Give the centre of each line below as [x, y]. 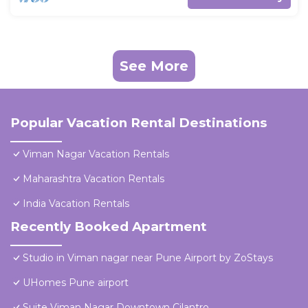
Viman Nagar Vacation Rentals [96, 154]
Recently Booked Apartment [109, 227]
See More [154, 66]
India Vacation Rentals [76, 204]
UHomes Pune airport [76, 283]
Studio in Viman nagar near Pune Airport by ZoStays [148, 258]
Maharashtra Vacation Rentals [93, 179]
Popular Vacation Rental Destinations [139, 123]
